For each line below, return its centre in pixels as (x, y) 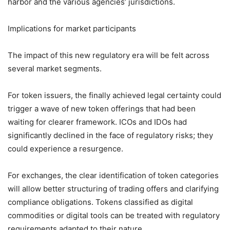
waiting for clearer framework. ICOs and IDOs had (97, 122)
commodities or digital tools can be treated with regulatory (114, 215)
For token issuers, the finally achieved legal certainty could (114, 95)
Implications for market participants (72, 28)
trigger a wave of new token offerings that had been (102, 108)
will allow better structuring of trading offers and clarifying (113, 188)
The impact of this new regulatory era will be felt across (109, 55)
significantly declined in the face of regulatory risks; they (110, 135)
